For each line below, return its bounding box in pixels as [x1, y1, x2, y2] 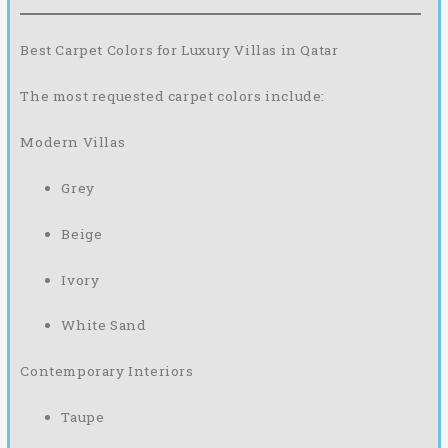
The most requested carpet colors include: [20, 86, 325, 105]
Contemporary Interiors [20, 362, 194, 381]
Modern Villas [20, 132, 126, 151]
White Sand [61, 316, 147, 335]
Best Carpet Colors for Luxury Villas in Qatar [20, 40, 339, 59]
